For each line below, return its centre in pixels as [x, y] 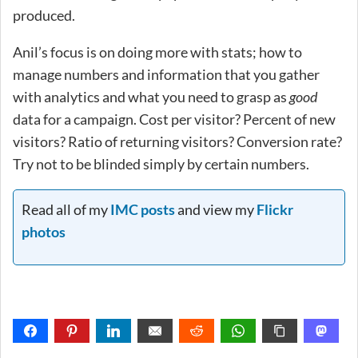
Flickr [275, 209]
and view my [216, 209]
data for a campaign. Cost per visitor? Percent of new [174, 119]
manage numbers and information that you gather [166, 74]
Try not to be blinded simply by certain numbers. [161, 163]
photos [44, 231]
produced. [44, 15]
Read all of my [66, 209]
